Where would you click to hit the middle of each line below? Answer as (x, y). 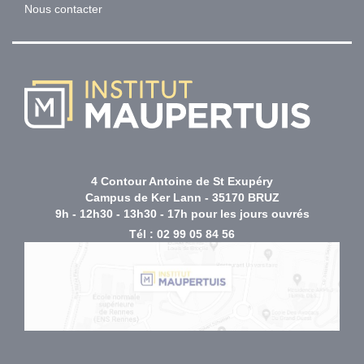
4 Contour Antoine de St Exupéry (182, 182)
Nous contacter (63, 9)
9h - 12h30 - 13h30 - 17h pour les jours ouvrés (182, 214)
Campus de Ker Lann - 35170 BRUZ (182, 198)
